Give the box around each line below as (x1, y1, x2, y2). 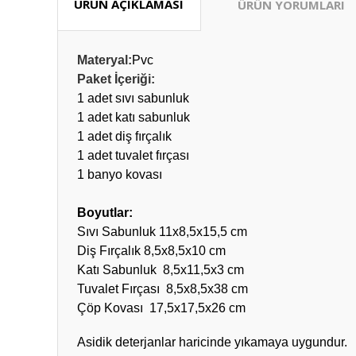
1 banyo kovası (77, 168, 162, 181)
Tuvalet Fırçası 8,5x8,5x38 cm (77, 282, 248, 296)
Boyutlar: (77, 206, 133, 219)
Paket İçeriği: (77, 72, 155, 86)
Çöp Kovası (77, 301, 149, 315)
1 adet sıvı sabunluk (77, 91, 189, 105)
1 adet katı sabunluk (77, 110, 190, 124)
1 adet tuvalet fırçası (77, 149, 189, 162)
